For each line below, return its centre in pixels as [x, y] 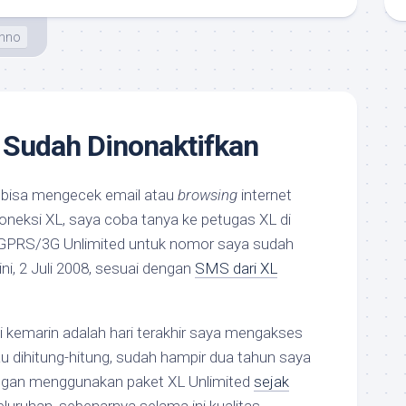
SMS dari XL [236, 268]
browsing [208, 195]
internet [265, 195]
